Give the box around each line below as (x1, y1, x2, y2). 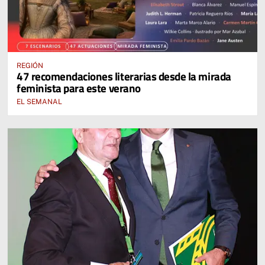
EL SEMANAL (17, 97, 62, 106)
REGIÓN (17, 61, 43, 70)
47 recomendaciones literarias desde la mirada (17, 67, 231, 85)
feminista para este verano (17, 79, 141, 96)
